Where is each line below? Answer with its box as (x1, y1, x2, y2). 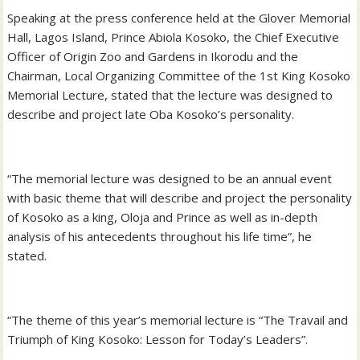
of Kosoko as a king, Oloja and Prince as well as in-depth (7, 208, 318, 225)
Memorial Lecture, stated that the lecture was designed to (7, 86, 333, 103)
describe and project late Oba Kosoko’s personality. (7, 105, 295, 122)
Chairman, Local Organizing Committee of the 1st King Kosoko (7, 67, 351, 84)
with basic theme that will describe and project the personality (7, 189, 353, 206)
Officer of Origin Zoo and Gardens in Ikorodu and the (7, 47, 299, 64)
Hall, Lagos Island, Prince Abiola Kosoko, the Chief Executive (7, 28, 340, 45)
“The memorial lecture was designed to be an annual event (7, 170, 333, 186)
